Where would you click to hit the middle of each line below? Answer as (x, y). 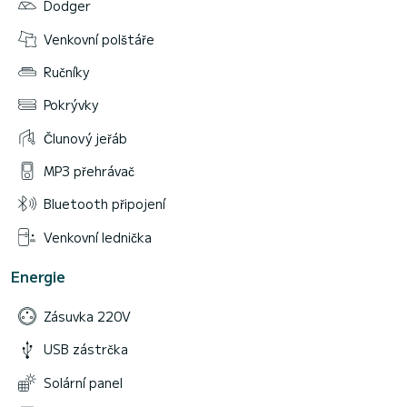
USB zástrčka (86, 349)
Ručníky (66, 71)
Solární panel (83, 382)
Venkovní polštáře (99, 39)
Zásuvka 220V (87, 317)
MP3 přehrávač (89, 170)
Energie (38, 276)
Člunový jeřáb (85, 138)
